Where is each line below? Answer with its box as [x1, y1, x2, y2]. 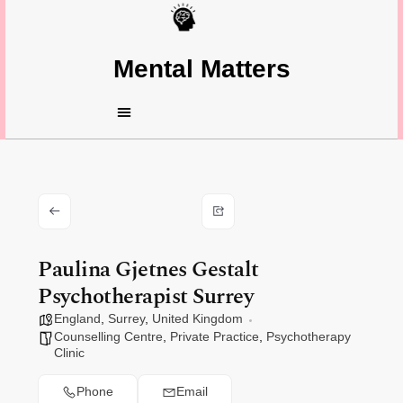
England [54, 310, 101, 326]
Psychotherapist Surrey [38, 280, 254, 313]
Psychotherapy [266, 328, 351, 344]
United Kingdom [152, 310, 243, 326]
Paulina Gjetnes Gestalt [38, 253, 259, 286]
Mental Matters [112, 54, 291, 83]
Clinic [54, 345, 85, 360]
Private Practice [170, 328, 259, 344]
